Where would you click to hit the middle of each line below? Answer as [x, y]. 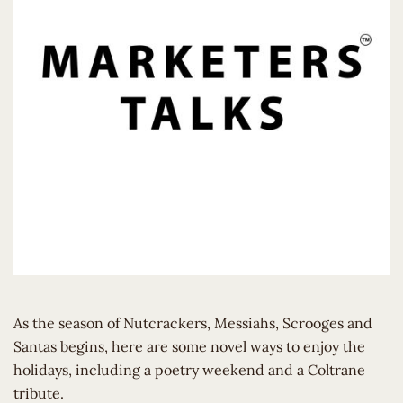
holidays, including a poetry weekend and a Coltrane [189, 370]
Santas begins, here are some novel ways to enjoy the [189, 346]
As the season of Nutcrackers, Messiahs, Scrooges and [193, 323]
